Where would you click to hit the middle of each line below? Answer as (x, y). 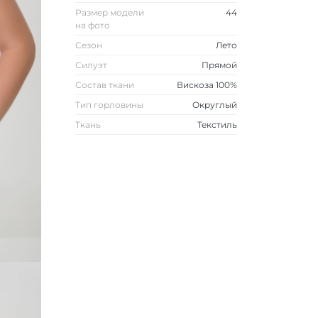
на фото (93, 25)
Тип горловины (110, 105)
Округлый (215, 105)
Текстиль (217, 125)
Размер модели (110, 12)
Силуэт (92, 65)
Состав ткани (105, 85)
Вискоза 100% (207, 85)
